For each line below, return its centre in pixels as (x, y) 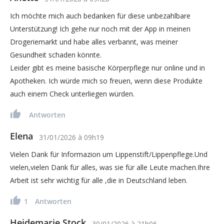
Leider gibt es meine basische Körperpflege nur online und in (107, 67)
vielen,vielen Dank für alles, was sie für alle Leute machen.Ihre (110, 167)
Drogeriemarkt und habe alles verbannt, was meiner (94, 41)
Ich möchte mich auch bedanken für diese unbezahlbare (100, 15)
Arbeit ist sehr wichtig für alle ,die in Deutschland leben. (99, 180)
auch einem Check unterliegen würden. (72, 93)
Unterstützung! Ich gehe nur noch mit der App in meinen (100, 28)
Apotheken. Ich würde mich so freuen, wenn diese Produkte (106, 80)
